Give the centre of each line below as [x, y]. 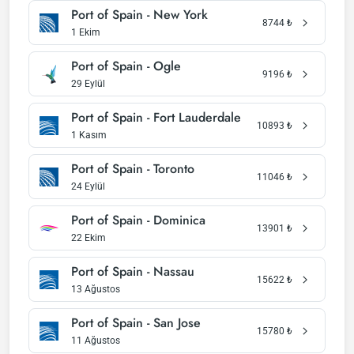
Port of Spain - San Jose [136, 323]
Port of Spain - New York [139, 15]
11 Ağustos [96, 341]
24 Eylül [88, 186]
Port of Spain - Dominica [138, 220]
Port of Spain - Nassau [133, 271]
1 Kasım [89, 135]
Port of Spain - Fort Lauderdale [156, 117]
